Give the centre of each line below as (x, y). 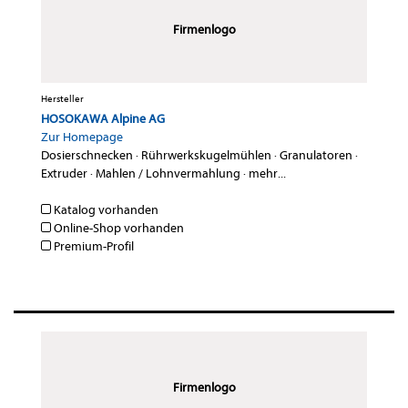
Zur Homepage (82, 138)
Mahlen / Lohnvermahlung (168, 174)
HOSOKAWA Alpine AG (103, 119)
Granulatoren (316, 156)
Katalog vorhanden (105, 210)
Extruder (64, 174)
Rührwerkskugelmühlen (206, 156)
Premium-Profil (92, 247)
